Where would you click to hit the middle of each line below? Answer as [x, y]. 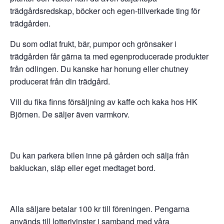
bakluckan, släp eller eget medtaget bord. [83, 168]
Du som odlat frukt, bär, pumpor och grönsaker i [93, 44]
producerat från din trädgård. [60, 81]
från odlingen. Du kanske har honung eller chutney [99, 69]
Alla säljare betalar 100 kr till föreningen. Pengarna [100, 209]
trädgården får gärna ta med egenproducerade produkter [109, 56]
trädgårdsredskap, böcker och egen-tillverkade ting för [105, 11]
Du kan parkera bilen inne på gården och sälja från [99, 155]
